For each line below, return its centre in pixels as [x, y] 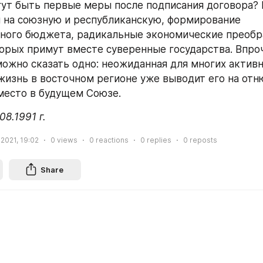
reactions [111, 140]
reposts [203, 140]
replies [158, 140]
